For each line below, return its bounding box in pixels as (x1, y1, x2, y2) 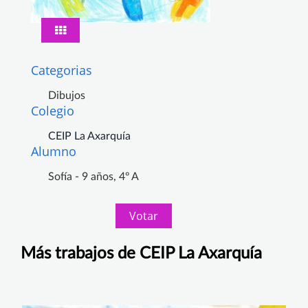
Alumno (31, 142, 76, 159)
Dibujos (48, 89, 85, 101)
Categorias (31, 61, 92, 78)
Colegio (31, 102, 74, 119)
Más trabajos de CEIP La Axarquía (21, 245, 262, 262)
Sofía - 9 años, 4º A (48, 170, 139, 182)
